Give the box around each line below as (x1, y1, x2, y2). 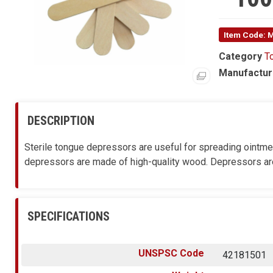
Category (218, 51, 262, 63)
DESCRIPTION (27, 113, 94, 129)
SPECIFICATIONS (27, 208, 110, 224)
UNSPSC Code (138, 247, 205, 259)
